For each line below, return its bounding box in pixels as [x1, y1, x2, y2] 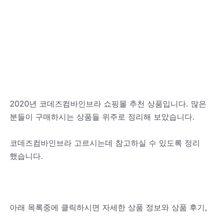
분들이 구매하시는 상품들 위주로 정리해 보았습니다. [10, 112, 195, 122]
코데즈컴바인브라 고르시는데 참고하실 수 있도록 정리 [10, 138, 200, 148]
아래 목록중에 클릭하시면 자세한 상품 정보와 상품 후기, [10, 202, 207, 212]
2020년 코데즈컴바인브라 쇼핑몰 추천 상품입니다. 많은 [10, 99, 206, 109]
